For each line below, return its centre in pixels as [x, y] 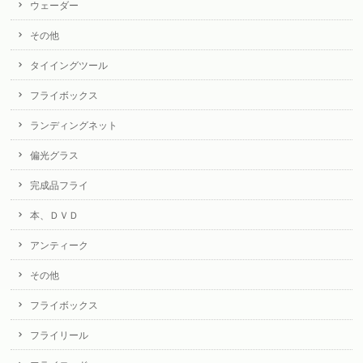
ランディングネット [74, 126]
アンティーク [60, 246]
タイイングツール [69, 66]
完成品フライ [60, 186]
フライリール [60, 335]
